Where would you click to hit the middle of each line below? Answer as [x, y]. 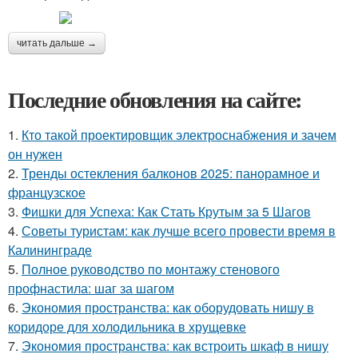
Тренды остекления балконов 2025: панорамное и [171, 173]
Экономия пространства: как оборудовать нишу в [168, 307]
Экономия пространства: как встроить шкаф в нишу [175, 346]
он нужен [35, 154]
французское [47, 192]
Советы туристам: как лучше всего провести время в [179, 231]
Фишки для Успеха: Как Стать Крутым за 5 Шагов [166, 211]
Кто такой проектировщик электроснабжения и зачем [179, 135]
